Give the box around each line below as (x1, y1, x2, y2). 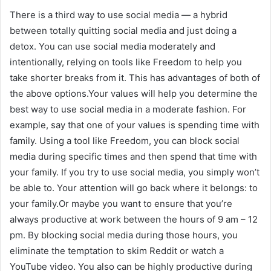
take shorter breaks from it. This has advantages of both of (10, 71, 260, 83)
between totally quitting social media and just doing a (10, 24, 237, 36)
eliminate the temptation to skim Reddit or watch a (10, 244, 224, 256)
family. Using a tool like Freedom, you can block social (10, 134, 240, 146)
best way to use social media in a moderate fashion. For (10, 103, 246, 115)
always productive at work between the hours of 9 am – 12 (10, 213, 258, 225)
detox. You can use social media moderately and (10, 40, 215, 52)
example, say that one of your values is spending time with (10, 119, 260, 131)
